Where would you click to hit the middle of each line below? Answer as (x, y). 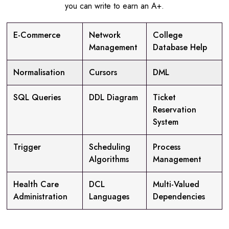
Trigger (27, 147)
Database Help (180, 48)
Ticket (164, 98)
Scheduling (110, 147)
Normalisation (39, 73)
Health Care (36, 185)
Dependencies (179, 197)
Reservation (175, 110)
